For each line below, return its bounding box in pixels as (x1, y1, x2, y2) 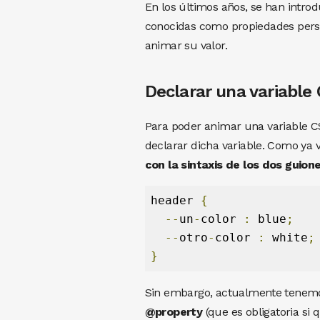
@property (144, 304, 203, 319)
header (150, 193, 201, 207)
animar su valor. (144, 38, 227, 52)
